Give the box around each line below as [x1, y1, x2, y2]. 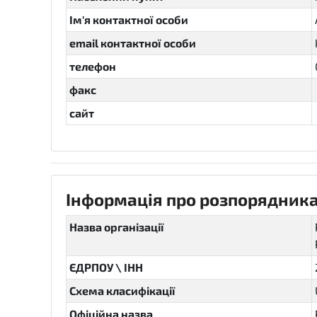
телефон [69, 59, 116, 73]
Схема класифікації [69, 284, 175, 297]
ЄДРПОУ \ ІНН [69, 260, 143, 274]
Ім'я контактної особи [69, 13, 188, 26]
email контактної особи [69, 36, 196, 50]
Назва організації [69, 220, 164, 234]
